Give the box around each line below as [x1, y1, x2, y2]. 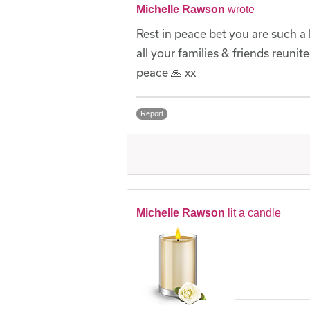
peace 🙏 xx [136, 66, 196, 80]
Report [140, 109, 163, 118]
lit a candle [228, 207, 281, 219]
